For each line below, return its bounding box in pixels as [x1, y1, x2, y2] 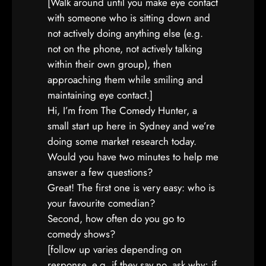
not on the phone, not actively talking [47, 42, 202, 56]
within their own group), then [47, 57, 172, 71]
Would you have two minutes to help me [47, 150, 218, 164]
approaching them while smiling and [47, 72, 203, 87]
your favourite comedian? [47, 196, 155, 210]
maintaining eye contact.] [47, 88, 153, 102]
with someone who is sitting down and [47, 11, 210, 25]
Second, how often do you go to [47, 211, 185, 226]
